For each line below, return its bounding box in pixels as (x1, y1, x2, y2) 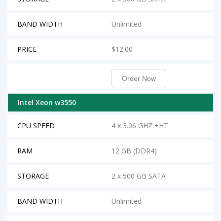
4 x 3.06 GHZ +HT (111, 121, 168, 131)
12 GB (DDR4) (111, 146, 157, 156)
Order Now (122, 74, 156, 83)
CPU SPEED (17, 121, 55, 131)
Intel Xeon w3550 (18, 98, 76, 108)
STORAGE (17, 171, 49, 181)
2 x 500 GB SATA (111, 171, 166, 181)
